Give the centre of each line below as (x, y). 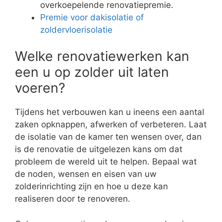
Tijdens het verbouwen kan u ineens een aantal (110, 112)
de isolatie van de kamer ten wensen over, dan (108, 137)
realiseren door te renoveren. (73, 199)
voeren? (40, 88)
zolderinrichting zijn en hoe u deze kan (91, 187)
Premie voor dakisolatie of (92, 17)
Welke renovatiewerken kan (102, 56)
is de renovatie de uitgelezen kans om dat (99, 149)
